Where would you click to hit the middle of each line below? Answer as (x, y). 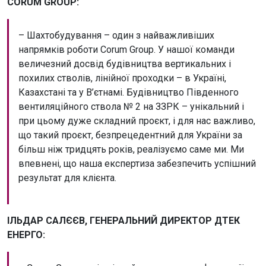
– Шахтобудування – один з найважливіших (116, 35)
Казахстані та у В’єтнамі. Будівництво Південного (129, 92)
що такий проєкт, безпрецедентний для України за (130, 135)
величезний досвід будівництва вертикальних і (125, 64)
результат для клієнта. (67, 178)
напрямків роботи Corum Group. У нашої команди (126, 49)
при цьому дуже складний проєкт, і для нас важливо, (137, 121)
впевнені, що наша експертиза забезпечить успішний (137, 163)
